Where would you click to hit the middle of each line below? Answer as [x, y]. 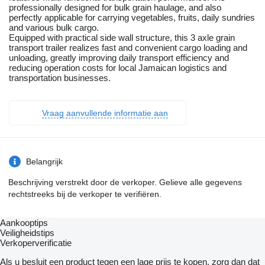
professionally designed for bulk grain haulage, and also [115, 8]
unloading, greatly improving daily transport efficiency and [119, 58]
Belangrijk [44, 162]
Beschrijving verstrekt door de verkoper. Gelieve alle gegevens [125, 182]
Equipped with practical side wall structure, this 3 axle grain [122, 38]
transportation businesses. [60, 78]
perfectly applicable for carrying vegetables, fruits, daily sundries [132, 18]
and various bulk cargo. [54, 28]
